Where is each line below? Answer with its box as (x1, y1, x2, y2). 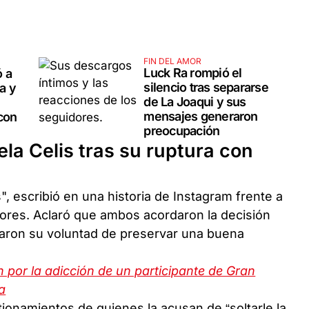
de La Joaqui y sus (143, 94, 246, 109)
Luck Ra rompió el (143, 65, 242, 80)
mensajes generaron (143, 108, 258, 123)
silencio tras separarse (143, 79, 268, 94)
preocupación (143, 123, 220, 138)
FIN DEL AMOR (143, 55, 202, 66)
